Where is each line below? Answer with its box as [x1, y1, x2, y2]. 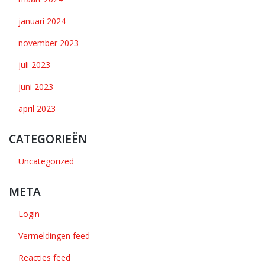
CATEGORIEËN [9, 131, 87, 147]
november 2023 [18, 37, 79, 49]
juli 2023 [18, 59, 50, 70]
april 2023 [18, 103, 56, 114]
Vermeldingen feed [18, 230, 90, 241]
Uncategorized [18, 156, 74, 167]
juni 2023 [18, 81, 53, 92]
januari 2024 [18, 15, 66, 27]
